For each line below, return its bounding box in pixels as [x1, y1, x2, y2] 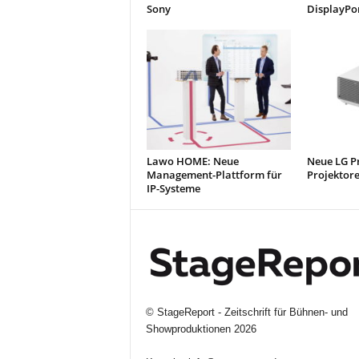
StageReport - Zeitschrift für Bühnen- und [156, 306, 348, 319]
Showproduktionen [145, 323, 231, 336]
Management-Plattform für [146, 167, 282, 182]
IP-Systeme [146, 181, 200, 196]
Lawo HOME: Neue [146, 154, 239, 168]
